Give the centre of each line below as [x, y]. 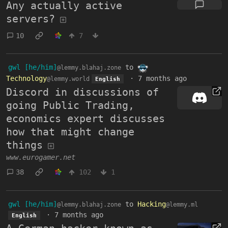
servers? [31, 19]
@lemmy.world [68, 79]
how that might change [70, 132]
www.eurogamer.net [41, 157]
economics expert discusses [85, 118]
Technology [26, 78]
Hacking [152, 204]
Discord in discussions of [82, 92]
